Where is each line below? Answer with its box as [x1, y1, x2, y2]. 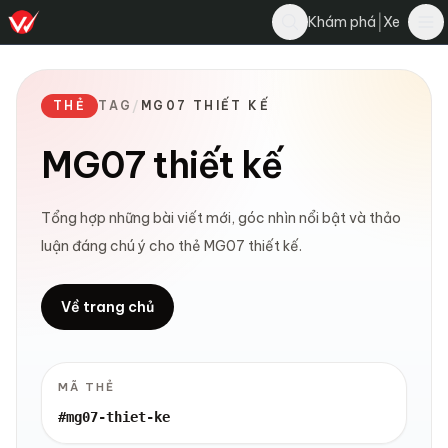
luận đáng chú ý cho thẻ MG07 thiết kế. [41, 237, 302, 255]
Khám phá [308, 13, 376, 31]
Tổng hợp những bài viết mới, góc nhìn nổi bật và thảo [41, 209, 401, 227]
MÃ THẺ [58, 380, 115, 394]
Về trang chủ [61, 298, 154, 316]
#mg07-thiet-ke [58, 409, 170, 425]
